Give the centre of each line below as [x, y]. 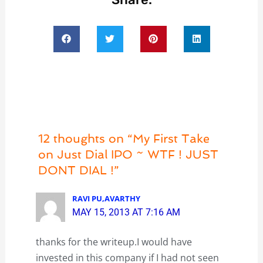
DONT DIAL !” [78, 170]
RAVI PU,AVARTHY [107, 198]
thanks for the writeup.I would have [114, 242]
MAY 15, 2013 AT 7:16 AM [127, 212]
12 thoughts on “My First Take [124, 138]
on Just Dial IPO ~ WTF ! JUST [128, 154]
